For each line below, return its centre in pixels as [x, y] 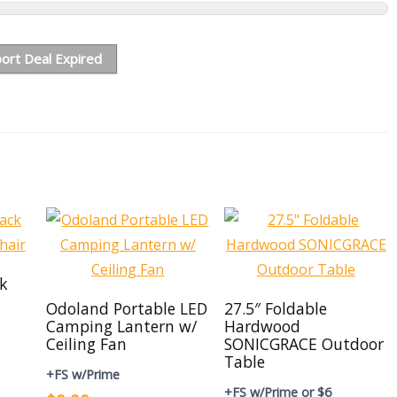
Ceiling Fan [86, 344]
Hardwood [262, 326]
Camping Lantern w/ [121, 326]
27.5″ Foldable [275, 308]
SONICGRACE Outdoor [304, 344]
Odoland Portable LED [127, 308]
